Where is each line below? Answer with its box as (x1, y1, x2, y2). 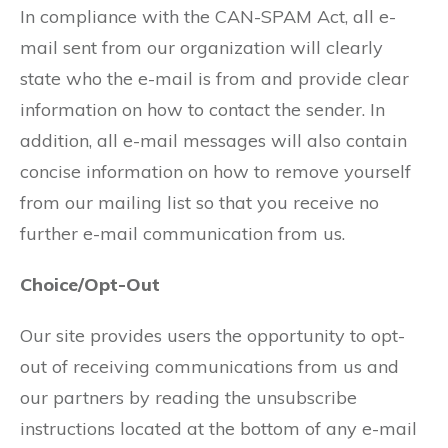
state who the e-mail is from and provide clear (20, 67, 409, 90)
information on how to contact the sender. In (20, 98, 385, 121)
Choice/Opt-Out (20, 273, 160, 296)
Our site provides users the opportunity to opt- (20, 324, 405, 347)
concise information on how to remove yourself (20, 160, 411, 183)
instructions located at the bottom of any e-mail (20, 417, 417, 440)
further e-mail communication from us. (20, 222, 345, 245)
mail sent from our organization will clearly (20, 36, 383, 59)
